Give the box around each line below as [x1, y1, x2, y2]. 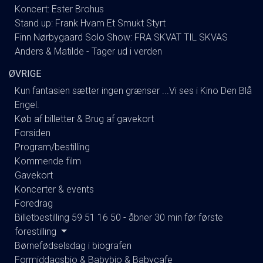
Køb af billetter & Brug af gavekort [15, 113, 154, 124]
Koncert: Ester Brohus [15, 4, 104, 15]
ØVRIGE [9, 68, 41, 79]
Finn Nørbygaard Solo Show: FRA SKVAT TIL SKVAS [15, 32, 228, 43]
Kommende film [15, 156, 81, 167]
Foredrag [15, 198, 53, 209]
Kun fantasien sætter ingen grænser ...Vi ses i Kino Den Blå [15, 85, 252, 96]
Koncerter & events [15, 184, 94, 195]
